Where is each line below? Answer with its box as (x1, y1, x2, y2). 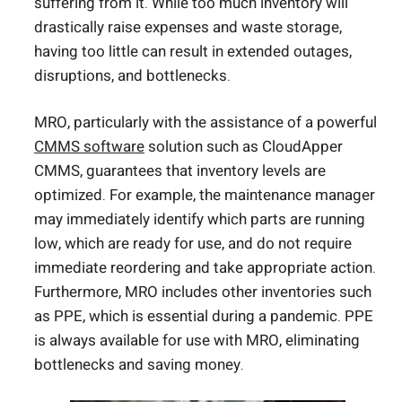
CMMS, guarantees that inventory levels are (34, 160, 326, 183)
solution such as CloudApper (144, 135, 343, 159)
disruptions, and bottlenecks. (34, 64, 231, 87)
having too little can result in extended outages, (34, 39, 352, 63)
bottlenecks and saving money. (34, 354, 244, 377)
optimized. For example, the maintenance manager (34, 184, 375, 207)
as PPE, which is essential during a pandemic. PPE (34, 305, 373, 328)
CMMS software (34, 135, 144, 159)
